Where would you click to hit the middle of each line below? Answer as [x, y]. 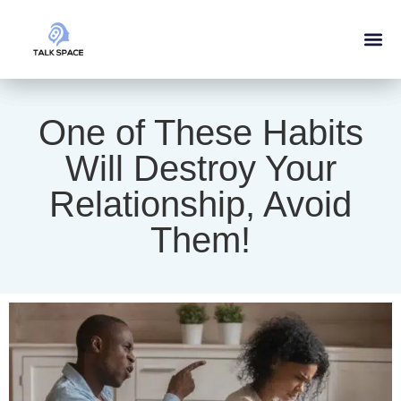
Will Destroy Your [200, 168]
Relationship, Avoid [200, 204]
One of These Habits [200, 132]
